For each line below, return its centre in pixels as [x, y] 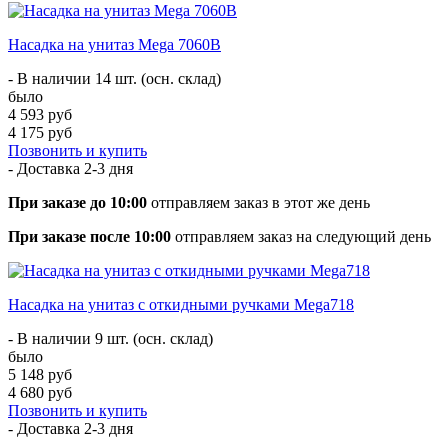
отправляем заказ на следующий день [301, 236]
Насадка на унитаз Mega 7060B [114, 44]
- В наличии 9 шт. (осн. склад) [110, 338]
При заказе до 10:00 [77, 202]
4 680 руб [40, 392]
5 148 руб [40, 374]
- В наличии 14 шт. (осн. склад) [114, 78]
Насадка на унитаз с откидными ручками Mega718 [181, 304]
